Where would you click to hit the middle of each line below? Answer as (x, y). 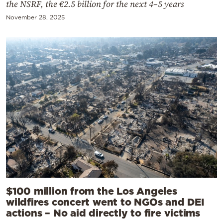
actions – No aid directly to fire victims (103, 213)
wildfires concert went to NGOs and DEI (105, 202)
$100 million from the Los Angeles (92, 191)
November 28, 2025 (35, 17)
